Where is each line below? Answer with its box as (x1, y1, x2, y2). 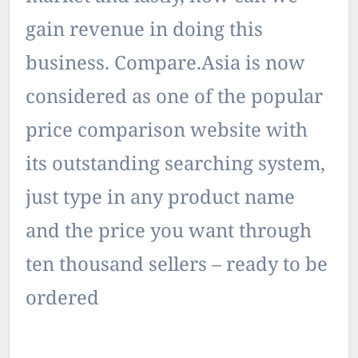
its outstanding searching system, (26, 150, 325, 181)
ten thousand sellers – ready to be (26, 251, 328, 281)
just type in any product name (26, 184, 295, 214)
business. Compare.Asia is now (26, 50, 305, 80)
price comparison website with (26, 117, 308, 147)
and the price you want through (26, 217, 312, 248)
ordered (26, 284, 99, 315)
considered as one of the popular (26, 83, 323, 113)
